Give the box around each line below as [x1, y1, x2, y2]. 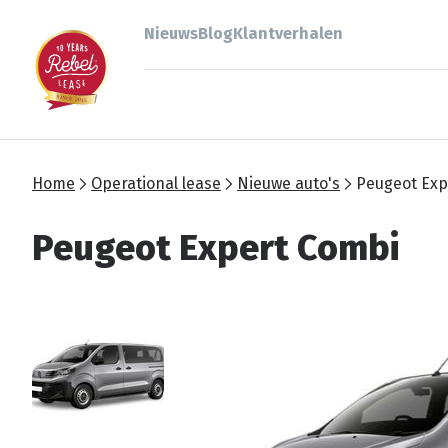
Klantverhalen [233, 24, 343, 44]
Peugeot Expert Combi [32, 226, 399, 270]
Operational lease [91, 174, 221, 193]
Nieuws [144, 24, 198, 44]
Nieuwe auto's [237, 174, 340, 193]
